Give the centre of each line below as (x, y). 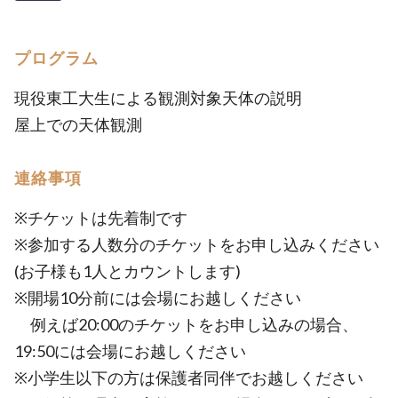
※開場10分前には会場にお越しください (158, 298)
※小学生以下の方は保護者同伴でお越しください (189, 378)
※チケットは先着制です (101, 218)
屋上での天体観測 (78, 124)
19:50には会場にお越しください (130, 351)
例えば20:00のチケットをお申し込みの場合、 (186, 324)
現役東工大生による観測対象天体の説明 (158, 98)
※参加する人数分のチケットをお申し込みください (197, 244)
